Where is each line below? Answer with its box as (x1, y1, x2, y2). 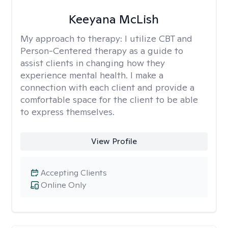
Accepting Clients (41, 167, 107, 178)
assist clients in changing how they (20, 57, 165, 69)
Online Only (41, 180, 86, 190)
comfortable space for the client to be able (20, 94, 198, 105)
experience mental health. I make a (20, 69, 163, 81)
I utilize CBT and (125, 33, 192, 44)
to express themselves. (20, 106, 115, 118)
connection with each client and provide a (20, 81, 194, 93)
